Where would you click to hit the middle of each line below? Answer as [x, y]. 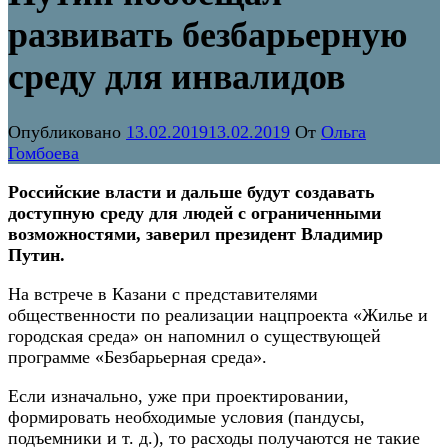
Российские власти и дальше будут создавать [191, 192]
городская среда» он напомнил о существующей [194, 336]
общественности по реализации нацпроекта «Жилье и [218, 315]
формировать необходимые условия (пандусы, [186, 417]
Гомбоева [43, 153]
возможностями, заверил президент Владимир [195, 234]
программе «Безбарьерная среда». [137, 357]
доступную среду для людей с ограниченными [194, 213]
